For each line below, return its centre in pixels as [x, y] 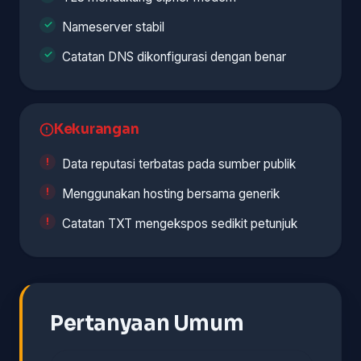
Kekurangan [97, 129]
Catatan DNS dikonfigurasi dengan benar [174, 56]
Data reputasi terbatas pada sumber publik [179, 164]
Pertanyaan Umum [147, 323]
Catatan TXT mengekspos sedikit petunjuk [180, 223]
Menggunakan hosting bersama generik [171, 193]
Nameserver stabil [113, 27]
